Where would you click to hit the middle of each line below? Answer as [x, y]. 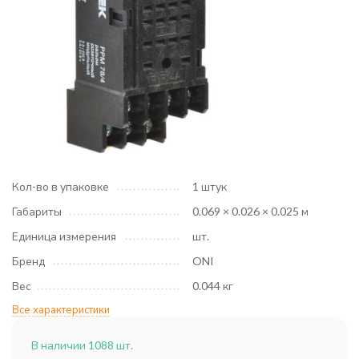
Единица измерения [64, 236]
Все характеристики [61, 309]
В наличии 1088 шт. [82, 345]
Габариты [37, 211]
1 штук [210, 186]
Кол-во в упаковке [61, 186]
